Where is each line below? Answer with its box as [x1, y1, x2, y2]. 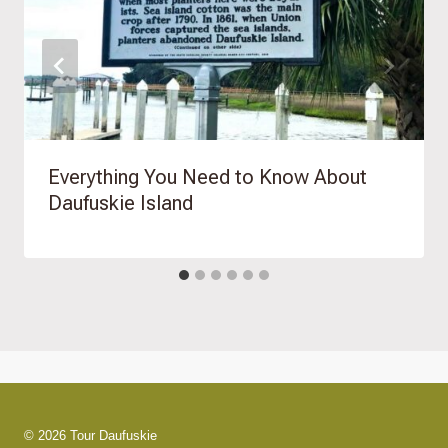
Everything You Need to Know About [48, 165, 367, 190]
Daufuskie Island [48, 191, 193, 216]
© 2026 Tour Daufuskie [24, 428, 157, 444]
